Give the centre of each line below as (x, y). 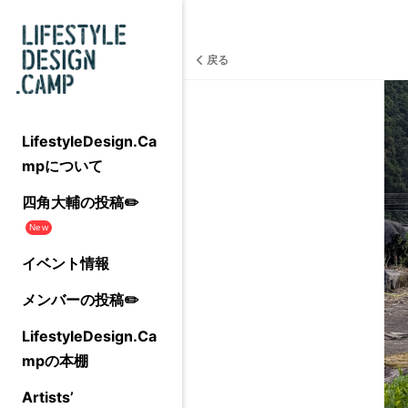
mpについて (62, 166)
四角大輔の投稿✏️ (81, 202)
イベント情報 (66, 263)
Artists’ (48, 397)
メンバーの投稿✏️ (81, 300)
